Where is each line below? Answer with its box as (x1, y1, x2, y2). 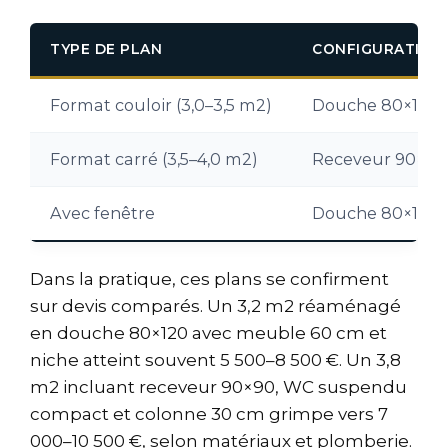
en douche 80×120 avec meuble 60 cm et (30, 323, 387, 344)
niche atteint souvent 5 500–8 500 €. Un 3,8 (30, 350, 401, 371)
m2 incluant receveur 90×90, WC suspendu (30, 377, 407, 398)
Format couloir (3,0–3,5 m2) (50, 95, 272, 115)
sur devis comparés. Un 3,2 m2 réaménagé (30, 296, 401, 317)
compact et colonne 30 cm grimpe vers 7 (30, 404, 388, 425)
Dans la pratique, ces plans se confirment (30, 269, 389, 290)
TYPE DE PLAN (50, 41, 162, 57)
